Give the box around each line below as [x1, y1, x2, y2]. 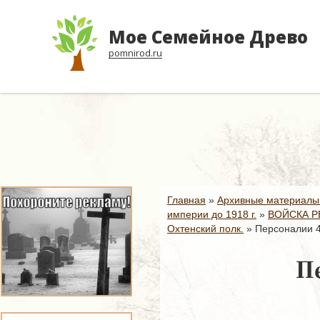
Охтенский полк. [167, 223, 244, 234]
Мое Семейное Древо [109, 25, 308, 49]
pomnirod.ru [109, 46, 162, 59]
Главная [167, 194, 206, 206]
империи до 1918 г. [167, 209, 256, 220]
